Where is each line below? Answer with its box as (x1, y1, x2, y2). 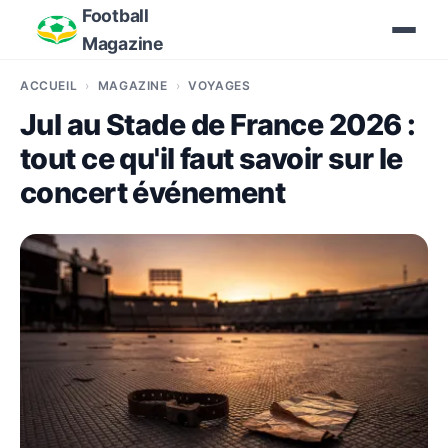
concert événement (20, 175, 286, 210)
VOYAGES (188, 78, 251, 93)
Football (82, 5, 149, 26)
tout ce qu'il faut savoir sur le (20, 141, 403, 176)
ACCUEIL (20, 78, 78, 93)
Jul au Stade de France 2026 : (20, 107, 416, 142)
